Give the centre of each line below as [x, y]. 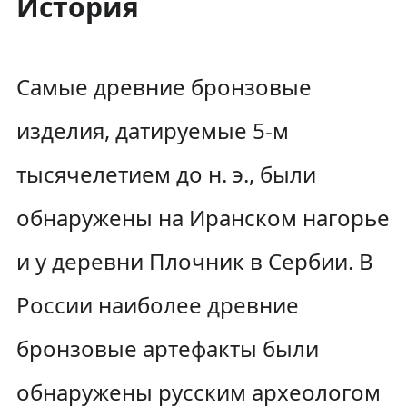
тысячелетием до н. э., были [166, 174]
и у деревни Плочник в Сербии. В [194, 261]
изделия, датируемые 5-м [152, 130]
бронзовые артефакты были [167, 348]
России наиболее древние [157, 305]
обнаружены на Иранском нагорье [203, 218]
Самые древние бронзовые [164, 87]
